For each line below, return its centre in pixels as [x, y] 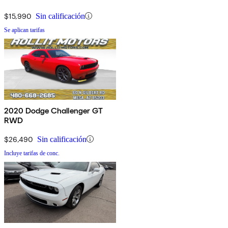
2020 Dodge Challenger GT [53, 110]
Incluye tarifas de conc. [32, 153]
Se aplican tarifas [24, 30]
